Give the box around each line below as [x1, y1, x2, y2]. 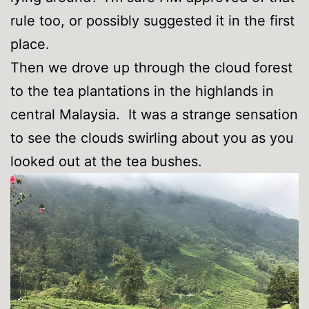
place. [10, 36, 50, 53]
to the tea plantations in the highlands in [10, 83, 274, 100]
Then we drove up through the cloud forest [10, 59, 292, 77]
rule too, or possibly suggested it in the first [10, 12, 295, 30]
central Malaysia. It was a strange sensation [10, 106, 298, 123]
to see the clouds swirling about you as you [10, 130, 294, 147]
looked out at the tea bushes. [10, 153, 202, 170]
